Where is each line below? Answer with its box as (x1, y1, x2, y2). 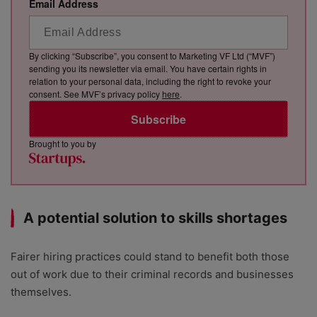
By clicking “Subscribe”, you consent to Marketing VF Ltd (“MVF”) (29, 50, 275, 62)
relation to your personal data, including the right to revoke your (29, 75, 271, 88)
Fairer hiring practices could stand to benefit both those (11, 250, 289, 264)
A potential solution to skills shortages (23, 209, 287, 227)
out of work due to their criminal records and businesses (11, 267, 294, 282)
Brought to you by (29, 137, 96, 150)
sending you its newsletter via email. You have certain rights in (29, 62, 267, 75)
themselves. (11, 285, 74, 299)
